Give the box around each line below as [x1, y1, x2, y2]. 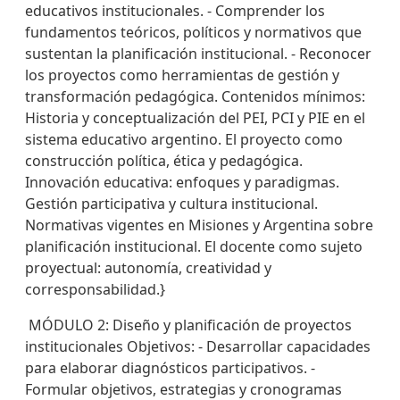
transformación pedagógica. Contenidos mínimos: [25, 87, 365, 106]
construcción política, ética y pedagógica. [25, 151, 303, 171]
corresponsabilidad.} [25, 279, 165, 299]
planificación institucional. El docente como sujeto [25, 237, 362, 256]
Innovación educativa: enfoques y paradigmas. [25, 172, 339, 192]
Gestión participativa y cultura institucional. [25, 194, 318, 213]
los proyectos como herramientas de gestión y [25, 65, 339, 85]
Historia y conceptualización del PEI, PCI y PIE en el [25, 108, 365, 128]
